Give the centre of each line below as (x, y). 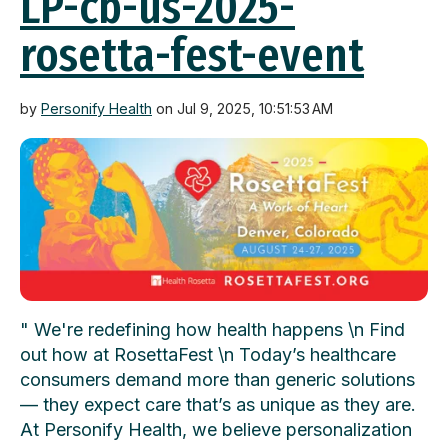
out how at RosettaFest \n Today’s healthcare (208, 355)
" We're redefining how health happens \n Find (212, 330)
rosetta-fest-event (192, 54)
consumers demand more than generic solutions (217, 380)
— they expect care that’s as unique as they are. (218, 405)
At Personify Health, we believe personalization (216, 430)
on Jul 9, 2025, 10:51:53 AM (242, 108)
